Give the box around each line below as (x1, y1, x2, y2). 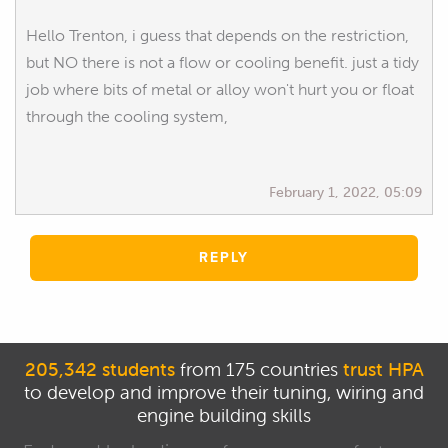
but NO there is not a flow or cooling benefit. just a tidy (26, 52, 419, 72)
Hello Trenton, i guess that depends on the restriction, (26, 25, 409, 45)
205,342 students (24, 356, 175, 381)
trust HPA (342, 356, 424, 381)
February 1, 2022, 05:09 (269, 182, 422, 201)
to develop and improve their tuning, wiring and (24, 379, 424, 404)
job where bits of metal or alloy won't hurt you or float (26, 79, 414, 99)
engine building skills (137, 402, 311, 427)
